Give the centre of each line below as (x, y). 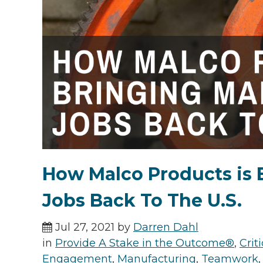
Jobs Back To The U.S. (142, 201)
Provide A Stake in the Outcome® (145, 243)
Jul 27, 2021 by (93, 227)
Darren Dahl (166, 227)
